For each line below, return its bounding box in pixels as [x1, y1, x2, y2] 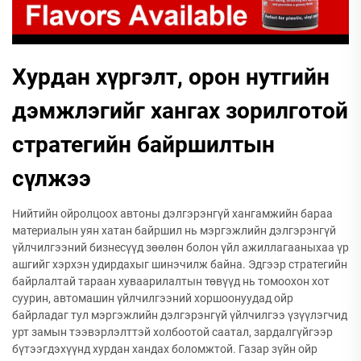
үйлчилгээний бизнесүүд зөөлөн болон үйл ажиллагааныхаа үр [12, 241, 349, 254]
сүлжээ [12, 165, 91, 192]
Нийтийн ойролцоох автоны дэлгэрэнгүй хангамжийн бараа [12, 207, 333, 220]
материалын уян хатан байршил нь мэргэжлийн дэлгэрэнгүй [12, 224, 336, 237]
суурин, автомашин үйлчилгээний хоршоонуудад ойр [12, 292, 293, 305]
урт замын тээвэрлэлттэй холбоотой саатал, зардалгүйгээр [12, 326, 333, 338]
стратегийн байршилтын [12, 131, 275, 158]
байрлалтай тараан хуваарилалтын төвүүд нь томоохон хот [12, 275, 330, 288]
